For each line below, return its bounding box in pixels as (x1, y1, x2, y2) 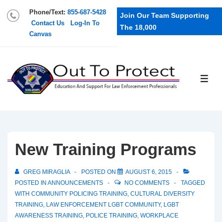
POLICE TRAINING (86, 212, 137, 219)
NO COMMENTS (124, 179, 169, 186)
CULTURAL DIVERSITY (130, 190, 195, 197)
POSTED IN (15, 179, 48, 186)
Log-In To (70, 19, 100, 27)
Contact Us (31, 19, 64, 27)
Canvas (29, 30, 52, 38)
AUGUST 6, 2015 (125, 168, 172, 175)
